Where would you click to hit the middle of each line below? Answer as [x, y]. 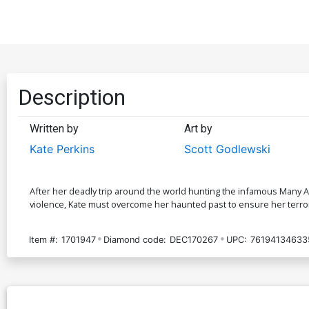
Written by [54, 128]
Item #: [43, 239]
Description [72, 97]
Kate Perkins [62, 149]
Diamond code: [135, 239]
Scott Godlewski [227, 149]
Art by [198, 128]
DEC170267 [194, 239]
